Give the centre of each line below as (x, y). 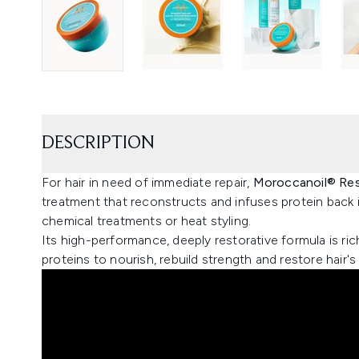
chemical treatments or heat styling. (147, 220)
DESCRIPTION (98, 143)
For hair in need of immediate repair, (147, 182)
